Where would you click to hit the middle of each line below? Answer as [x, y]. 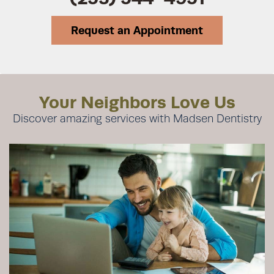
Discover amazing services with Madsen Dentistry [137, 118]
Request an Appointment [137, 30]
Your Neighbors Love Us [137, 102]
